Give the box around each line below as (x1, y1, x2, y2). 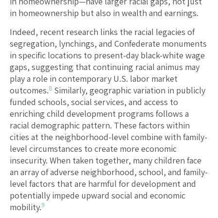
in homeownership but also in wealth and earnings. (10, 7, 199, 19)
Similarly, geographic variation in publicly (52, 85, 205, 96)
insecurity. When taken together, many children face (10, 155, 201, 166)
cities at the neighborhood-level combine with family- (10, 131, 207, 143)
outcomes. (10, 85, 49, 96)
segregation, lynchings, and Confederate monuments (10, 38, 207, 50)
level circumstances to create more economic (10, 143, 177, 155)
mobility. (10, 201, 41, 213)
